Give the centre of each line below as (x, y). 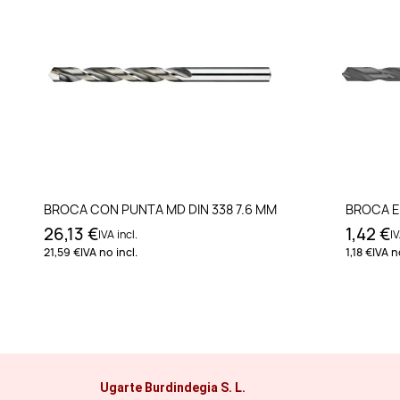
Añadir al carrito (169, 208)
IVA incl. (117, 235)
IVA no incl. (108, 253)
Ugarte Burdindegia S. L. (173, 388)
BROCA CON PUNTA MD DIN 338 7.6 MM (160, 210)
